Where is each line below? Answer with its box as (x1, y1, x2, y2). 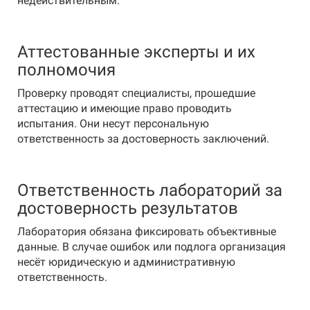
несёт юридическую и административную (17, 255, 235, 268)
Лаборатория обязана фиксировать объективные (17, 225, 276, 238)
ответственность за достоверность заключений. (17, 132, 269, 145)
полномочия (17, 60, 120, 80)
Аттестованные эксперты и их (17, 42, 255, 62)
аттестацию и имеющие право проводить (17, 102, 232, 115)
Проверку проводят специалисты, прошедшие (17, 86, 255, 100)
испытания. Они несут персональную (17, 117, 209, 130)
